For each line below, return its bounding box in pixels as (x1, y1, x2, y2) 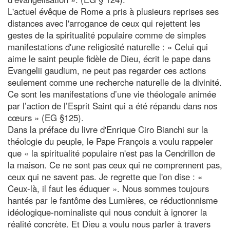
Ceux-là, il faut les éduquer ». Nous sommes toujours (8, 182, 209, 195)
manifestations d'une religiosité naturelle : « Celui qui (8, 40, 208, 53)
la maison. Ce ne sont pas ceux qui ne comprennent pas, (8, 158, 222, 171)
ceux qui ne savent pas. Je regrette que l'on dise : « (8, 170, 202, 183)
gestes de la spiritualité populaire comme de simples (8, 28, 206, 41)
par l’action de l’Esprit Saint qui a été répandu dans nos (8, 99, 217, 112)
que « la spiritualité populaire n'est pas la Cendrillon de (8, 146, 215, 159)
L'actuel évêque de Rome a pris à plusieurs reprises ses (8, 5, 219, 17)
